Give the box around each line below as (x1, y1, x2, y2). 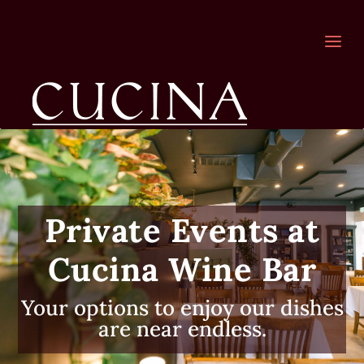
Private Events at (44, 210, 320, 251)
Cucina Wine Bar (47, 249, 317, 290)
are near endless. (97, 315, 266, 342)
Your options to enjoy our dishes (20, 294, 344, 321)
